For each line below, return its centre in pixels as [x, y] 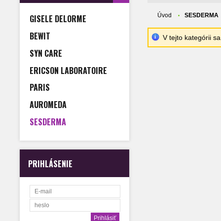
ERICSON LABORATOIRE [68, 70]
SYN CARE [46, 53]
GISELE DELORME [58, 18]
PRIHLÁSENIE [50, 164]
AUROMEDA [48, 104]
